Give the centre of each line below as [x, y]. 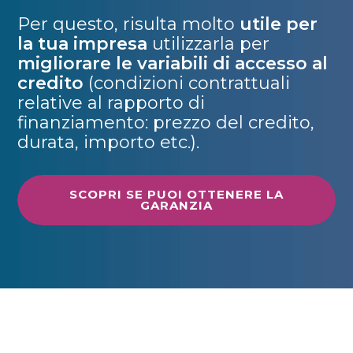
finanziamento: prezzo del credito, [166, 123]
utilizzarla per [209, 44]
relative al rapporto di [111, 103]
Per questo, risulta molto [126, 24]
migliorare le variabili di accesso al [173, 63]
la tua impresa [83, 44]
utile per [277, 24]
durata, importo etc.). [109, 142]
